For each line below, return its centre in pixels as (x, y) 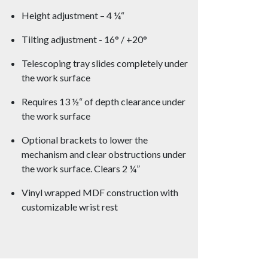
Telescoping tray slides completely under (105, 63)
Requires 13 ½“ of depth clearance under (103, 101)
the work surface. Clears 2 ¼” (81, 168)
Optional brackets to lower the (85, 139)
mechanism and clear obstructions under (104, 154)
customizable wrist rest (70, 206)
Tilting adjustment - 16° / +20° (84, 39)
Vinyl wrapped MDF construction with (100, 192)
